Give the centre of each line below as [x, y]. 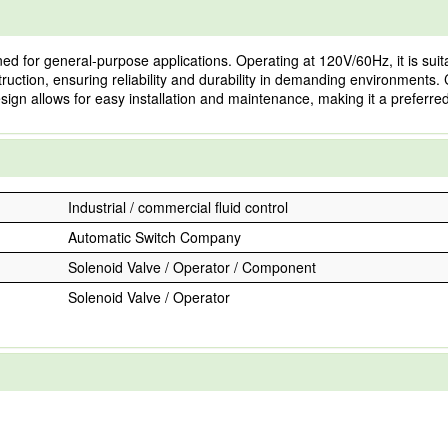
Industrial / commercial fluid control [178, 207]
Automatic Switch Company [154, 237]
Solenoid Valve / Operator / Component [192, 267]
